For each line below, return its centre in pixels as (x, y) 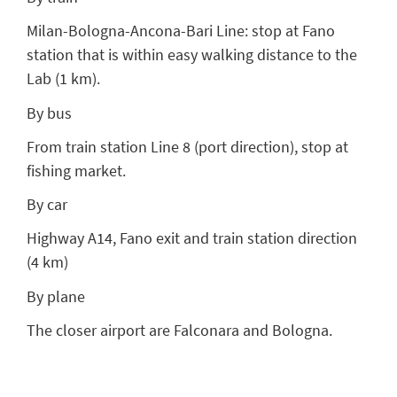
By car (47, 205)
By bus (49, 113)
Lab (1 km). (63, 79)
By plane (56, 296)
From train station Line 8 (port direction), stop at (187, 146)
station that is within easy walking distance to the (192, 55)
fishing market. (76, 170)
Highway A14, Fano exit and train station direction (192, 238)
